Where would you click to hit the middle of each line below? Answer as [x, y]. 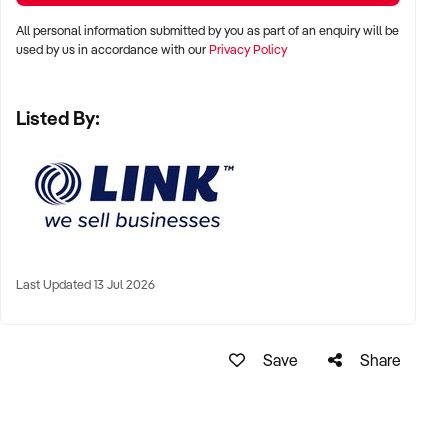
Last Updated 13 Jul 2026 [85, 283]
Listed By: [58, 117]
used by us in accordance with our [112, 48]
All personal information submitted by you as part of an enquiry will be [207, 29]
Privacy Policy [248, 48]
